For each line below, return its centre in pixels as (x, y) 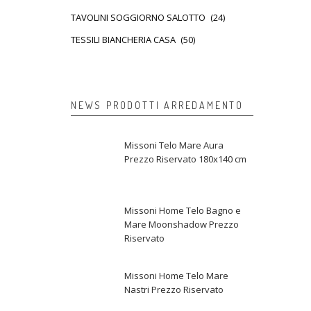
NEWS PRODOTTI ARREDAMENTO (157, 105)
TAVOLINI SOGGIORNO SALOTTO (138, 17)
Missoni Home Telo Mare (176, 276)
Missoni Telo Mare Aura (174, 145)
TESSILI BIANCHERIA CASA (123, 40)
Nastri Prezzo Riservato (174, 289)
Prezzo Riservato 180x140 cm (185, 159)
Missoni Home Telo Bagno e (183, 210)
